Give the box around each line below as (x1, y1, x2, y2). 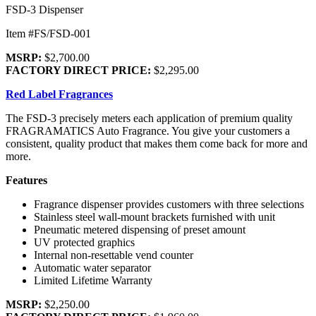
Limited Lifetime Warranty (34, 274, 152, 286)
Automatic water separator (34, 261, 151, 274)
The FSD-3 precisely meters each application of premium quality (6, 111, 293, 124)
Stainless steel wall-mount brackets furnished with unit (34, 210, 275, 223)
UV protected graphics (34, 236, 135, 248)
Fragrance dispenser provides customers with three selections (34, 197, 304, 210)
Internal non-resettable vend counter (34, 248, 193, 261)
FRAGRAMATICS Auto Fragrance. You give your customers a (6, 124, 290, 137)
